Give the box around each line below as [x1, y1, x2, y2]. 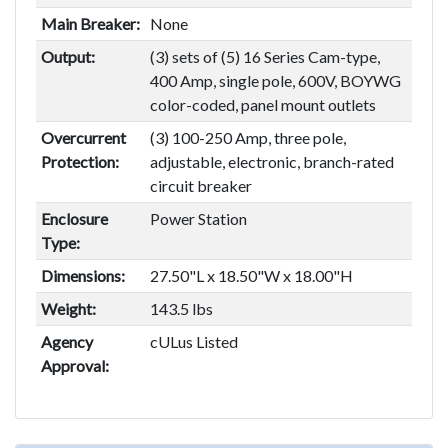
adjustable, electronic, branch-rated [149, 151, 394, 171]
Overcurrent [40, 127, 126, 147]
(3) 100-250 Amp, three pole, [149, 127, 346, 147]
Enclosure [40, 208, 108, 228]
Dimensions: [40, 265, 125, 285]
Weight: [40, 298, 96, 318]
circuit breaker [149, 175, 252, 195]
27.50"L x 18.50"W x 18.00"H [149, 265, 353, 285]
